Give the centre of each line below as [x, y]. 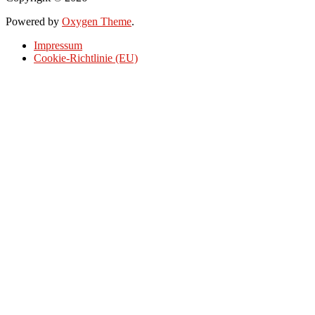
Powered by [34, 22]
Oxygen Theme [97, 22]
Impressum [58, 46]
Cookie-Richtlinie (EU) [86, 58]
